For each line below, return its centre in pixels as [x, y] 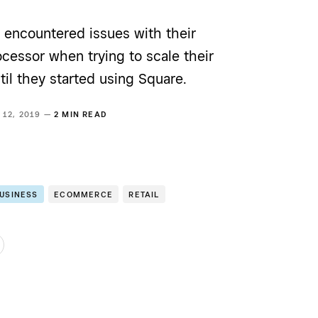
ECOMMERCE [83, 195]
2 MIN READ [81, 114]
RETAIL [144, 195]
